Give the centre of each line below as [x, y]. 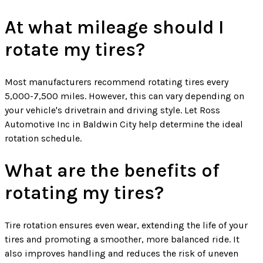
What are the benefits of [112, 171]
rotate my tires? [75, 50]
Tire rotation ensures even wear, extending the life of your [126, 225]
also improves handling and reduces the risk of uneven [122, 254]
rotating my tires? [84, 193]
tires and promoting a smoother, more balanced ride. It [122, 240]
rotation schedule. [43, 139]
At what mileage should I [114, 28]
